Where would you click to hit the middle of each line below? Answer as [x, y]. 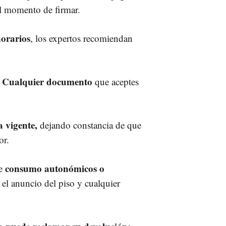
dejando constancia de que [89, 125]
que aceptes [117, 81]
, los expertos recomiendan [81, 38]
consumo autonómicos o [55, 168]
